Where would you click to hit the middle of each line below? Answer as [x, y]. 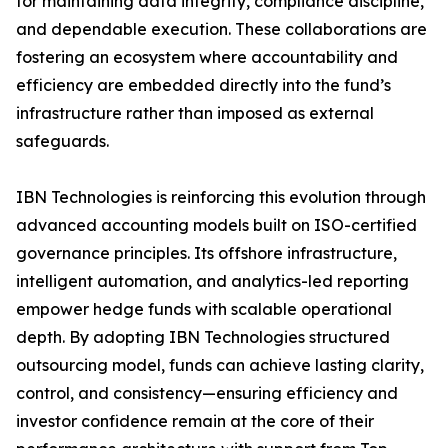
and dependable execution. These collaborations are [221, 29]
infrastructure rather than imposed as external [195, 113]
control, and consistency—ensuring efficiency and [207, 393]
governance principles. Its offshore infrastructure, [206, 253]
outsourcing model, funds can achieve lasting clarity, [220, 365]
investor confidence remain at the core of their [195, 421]
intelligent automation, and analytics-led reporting [212, 281]
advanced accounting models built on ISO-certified [216, 225]
